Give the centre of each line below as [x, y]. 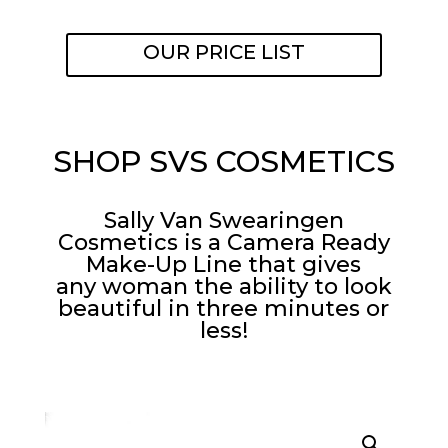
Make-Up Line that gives [224, 265]
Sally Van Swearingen [223, 221]
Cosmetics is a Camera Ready [223, 243]
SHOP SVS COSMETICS [223, 162]
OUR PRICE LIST [223, 52]
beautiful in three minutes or [224, 309]
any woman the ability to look [223, 287]
